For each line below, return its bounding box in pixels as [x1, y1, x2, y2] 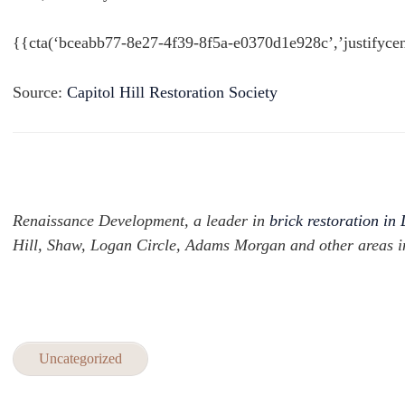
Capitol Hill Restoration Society [67, 83, 278, 101]
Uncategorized [39, 351, 122, 367]
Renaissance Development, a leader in [13, 212, 269, 231]
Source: [13, 83, 67, 101]
